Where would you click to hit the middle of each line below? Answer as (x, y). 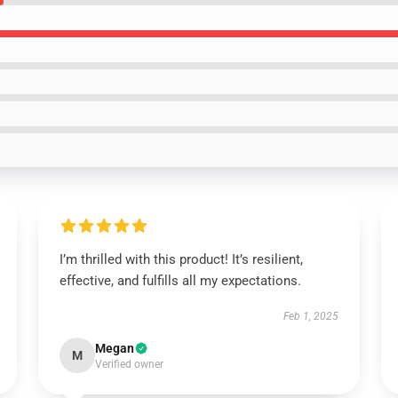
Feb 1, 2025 (311, 316)
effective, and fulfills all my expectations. (180, 281)
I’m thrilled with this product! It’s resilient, (181, 259)
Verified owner (129, 364)
